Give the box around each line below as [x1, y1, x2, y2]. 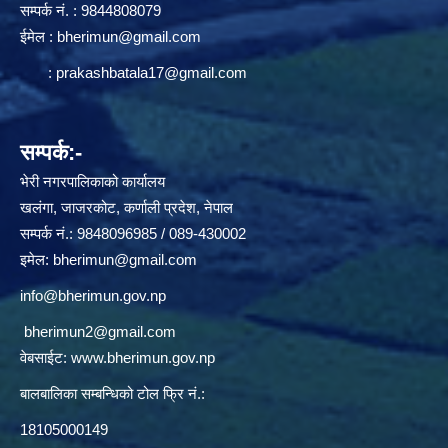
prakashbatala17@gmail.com [56, 63, 247, 81]
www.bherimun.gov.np [71, 348, 215, 366]
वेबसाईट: [20, 348, 71, 366]
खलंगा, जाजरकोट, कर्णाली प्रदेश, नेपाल [20, 198, 233, 216]
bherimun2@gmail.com [24, 322, 176, 340]
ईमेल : [20, 27, 57, 45]
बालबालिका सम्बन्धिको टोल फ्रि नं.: [20, 384, 205, 402]
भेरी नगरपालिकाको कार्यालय [20, 172, 165, 190]
